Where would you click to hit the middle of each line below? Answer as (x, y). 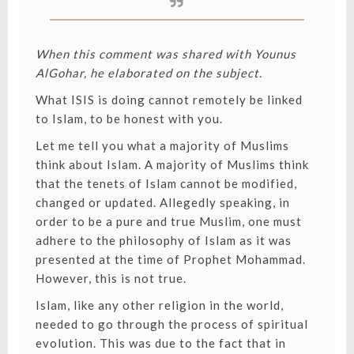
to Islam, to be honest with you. (129, 119)
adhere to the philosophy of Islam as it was (163, 241)
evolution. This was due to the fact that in (160, 343)
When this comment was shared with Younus (166, 54)
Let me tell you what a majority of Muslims (162, 146)
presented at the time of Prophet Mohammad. (170, 260)
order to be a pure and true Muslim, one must (168, 222)
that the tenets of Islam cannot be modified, (166, 184)
